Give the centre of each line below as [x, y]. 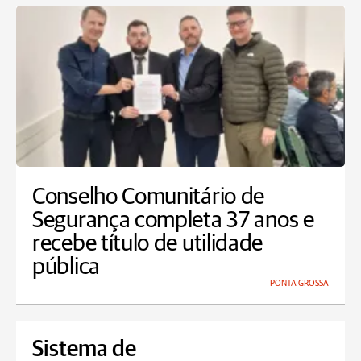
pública [66, 267]
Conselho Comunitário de [149, 197]
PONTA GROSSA [299, 283]
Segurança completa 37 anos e [173, 220]
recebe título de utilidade [148, 244]
